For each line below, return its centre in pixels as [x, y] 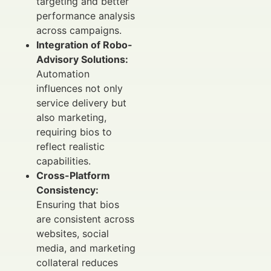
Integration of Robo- [84, 44]
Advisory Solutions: [82, 59]
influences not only [80, 88]
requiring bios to [74, 132]
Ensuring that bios [78, 204]
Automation [63, 73]
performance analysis [86, 15]
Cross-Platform [73, 175]
